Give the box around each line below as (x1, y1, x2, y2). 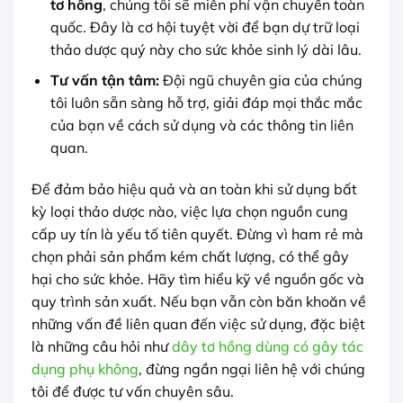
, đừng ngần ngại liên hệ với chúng (139, 360, 365, 379)
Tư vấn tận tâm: (49, 71, 159, 90)
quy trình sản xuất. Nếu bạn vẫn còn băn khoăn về (31, 292, 366, 311)
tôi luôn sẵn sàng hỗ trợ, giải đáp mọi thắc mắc (49, 94, 363, 112)
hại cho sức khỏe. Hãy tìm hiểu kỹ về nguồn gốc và (31, 270, 364, 289)
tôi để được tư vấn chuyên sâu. (31, 382, 234, 401)
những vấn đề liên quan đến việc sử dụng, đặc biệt (31, 315, 365, 334)
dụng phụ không (31, 360, 139, 379)
